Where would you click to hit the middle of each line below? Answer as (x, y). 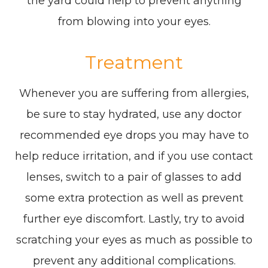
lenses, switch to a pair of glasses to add (134, 177)
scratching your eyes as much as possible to (134, 240)
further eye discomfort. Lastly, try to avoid (134, 219)
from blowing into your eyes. (134, 21)
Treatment (134, 62)
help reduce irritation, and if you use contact (134, 156)
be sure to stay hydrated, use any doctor (134, 114)
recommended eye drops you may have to (134, 135)
